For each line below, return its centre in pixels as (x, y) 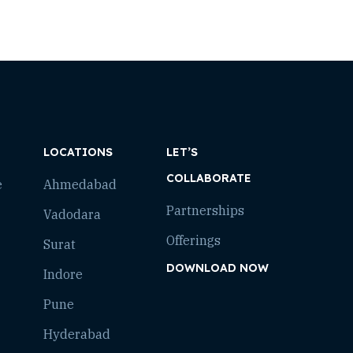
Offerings (194, 240)
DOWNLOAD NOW (218, 268)
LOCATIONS (78, 152)
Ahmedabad (80, 184)
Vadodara (72, 214)
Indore (63, 274)
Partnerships (206, 210)
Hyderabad (77, 334)
